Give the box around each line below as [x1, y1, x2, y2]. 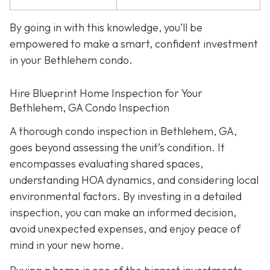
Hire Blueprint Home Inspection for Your [10, 86, 202, 100]
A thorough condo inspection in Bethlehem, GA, [10, 124, 237, 139]
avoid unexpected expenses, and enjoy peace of [10, 222, 240, 236]
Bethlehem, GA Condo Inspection [10, 100, 169, 115]
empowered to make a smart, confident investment [10, 37, 258, 51]
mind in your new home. [10, 238, 124, 253]
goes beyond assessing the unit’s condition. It [10, 140, 225, 155]
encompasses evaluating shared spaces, [10, 157, 203, 171]
